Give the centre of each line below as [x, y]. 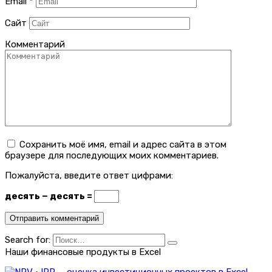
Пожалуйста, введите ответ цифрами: [89, 175]
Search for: [28, 240]
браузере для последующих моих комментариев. [112, 155]
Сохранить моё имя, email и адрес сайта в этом [123, 144]
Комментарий [35, 44]
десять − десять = [49, 196]
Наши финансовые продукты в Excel [83, 252]
